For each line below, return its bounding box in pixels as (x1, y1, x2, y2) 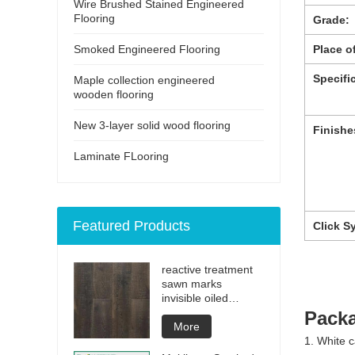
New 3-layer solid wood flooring (74, 118, 231, 132)
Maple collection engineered (74, 73, 215, 86)
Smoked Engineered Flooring (74, 42, 220, 55)
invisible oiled (162, 291, 228, 304)
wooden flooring (74, 87, 154, 101)
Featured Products (73, 217, 190, 234)
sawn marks (162, 277, 222, 290)
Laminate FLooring (74, 149, 169, 162)
